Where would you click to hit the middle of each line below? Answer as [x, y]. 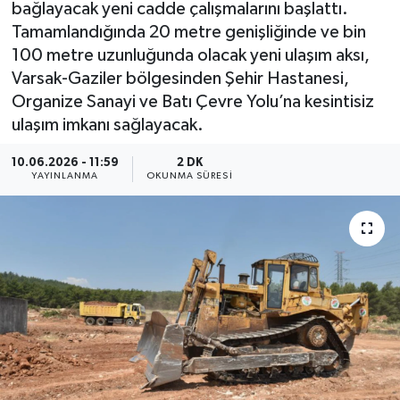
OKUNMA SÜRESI [189, 176]
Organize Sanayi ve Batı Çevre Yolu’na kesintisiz [192, 101]
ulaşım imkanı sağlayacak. [107, 125]
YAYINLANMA [65, 176]
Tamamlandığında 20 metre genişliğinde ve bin [188, 32]
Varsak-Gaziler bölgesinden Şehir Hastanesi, [180, 78]
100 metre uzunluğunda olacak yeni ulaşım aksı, [190, 55]
